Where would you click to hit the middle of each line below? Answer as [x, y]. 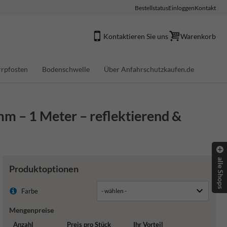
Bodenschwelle [66, 69]
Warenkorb [198, 36]
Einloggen [181, 8]
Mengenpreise [32, 210]
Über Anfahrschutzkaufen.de [149, 69]
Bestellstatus [152, 8]
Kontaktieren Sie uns [136, 36]
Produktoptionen [44, 169]
